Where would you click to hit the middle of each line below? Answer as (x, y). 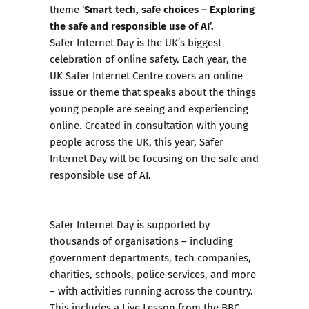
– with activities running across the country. (151, 290)
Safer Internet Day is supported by (130, 224)
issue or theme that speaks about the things (153, 92)
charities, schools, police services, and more (153, 274)
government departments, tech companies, (150, 257)
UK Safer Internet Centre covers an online (146, 75)
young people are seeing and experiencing (149, 108)
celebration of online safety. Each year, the (148, 59)
